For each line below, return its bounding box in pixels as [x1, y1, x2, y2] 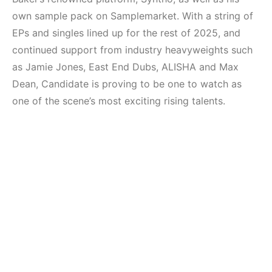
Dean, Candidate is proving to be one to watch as [12, 78, 242, 90]
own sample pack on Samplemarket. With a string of [12, 10, 253, 22]
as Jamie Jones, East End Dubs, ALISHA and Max [12, 61, 239, 73]
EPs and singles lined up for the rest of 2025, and [12, 27, 240, 39]
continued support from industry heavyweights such [12, 44, 253, 56]
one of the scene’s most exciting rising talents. [12, 95, 225, 107]
